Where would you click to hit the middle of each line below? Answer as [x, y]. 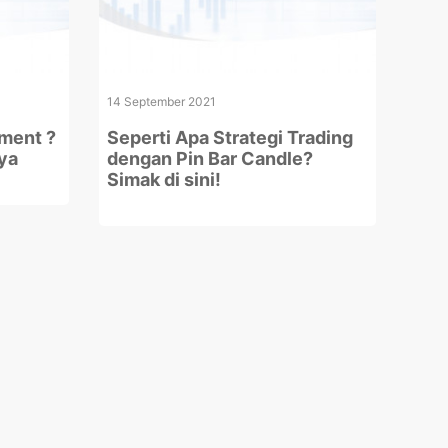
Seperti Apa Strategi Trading [229, 137]
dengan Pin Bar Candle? [209, 158]
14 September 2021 [161, 101]
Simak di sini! [163, 179]
